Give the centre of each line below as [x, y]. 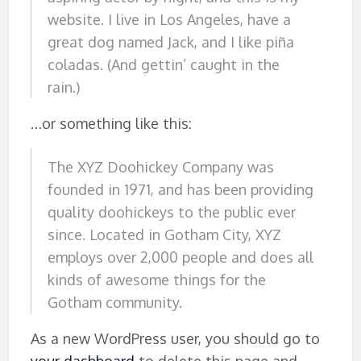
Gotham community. [114, 302]
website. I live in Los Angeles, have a [169, 19]
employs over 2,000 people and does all [180, 257]
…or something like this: [111, 122]
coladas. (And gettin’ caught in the [163, 64]
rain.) [63, 86]
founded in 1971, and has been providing [180, 189]
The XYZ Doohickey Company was [160, 167]
